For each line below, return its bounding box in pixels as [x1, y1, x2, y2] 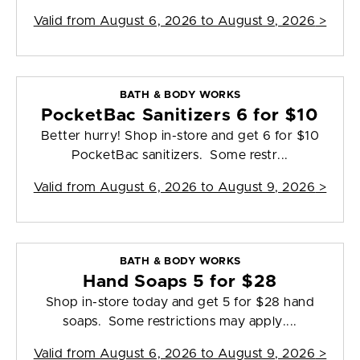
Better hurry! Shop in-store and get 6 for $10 [40, 129, 320, 143]
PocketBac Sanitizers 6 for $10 [41, 107, 319, 125]
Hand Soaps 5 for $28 [82, 273, 278, 291]
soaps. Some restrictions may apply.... [63, 315, 297, 329]
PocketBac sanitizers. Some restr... [72, 149, 288, 162]
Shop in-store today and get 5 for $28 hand [45, 296, 315, 309]
